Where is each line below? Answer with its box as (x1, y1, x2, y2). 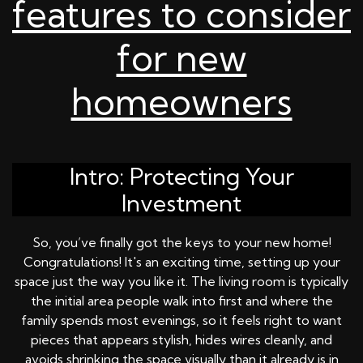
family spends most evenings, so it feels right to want (21, 312, 342, 329)
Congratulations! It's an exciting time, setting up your (23, 254, 340, 271)
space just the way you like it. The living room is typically (15, 273, 348, 290)
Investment (122, 189, 241, 218)
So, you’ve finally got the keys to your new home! (32, 234, 331, 251)
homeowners (70, 79, 293, 125)
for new (116, 36, 247, 81)
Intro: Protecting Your (69, 162, 294, 191)
